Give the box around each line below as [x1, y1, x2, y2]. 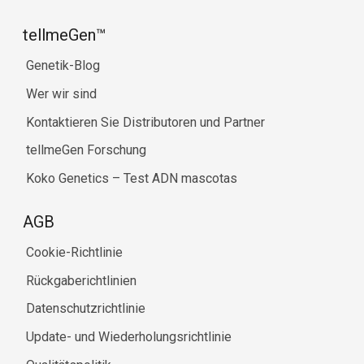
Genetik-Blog [26, 57, 100, 73]
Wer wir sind [26, 85, 97, 102]
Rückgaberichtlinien [26, 272, 136, 288]
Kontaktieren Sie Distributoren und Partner [26, 114, 265, 130]
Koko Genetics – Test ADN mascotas [26, 171, 237, 187]
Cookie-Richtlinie [26, 244, 123, 260]
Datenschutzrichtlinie [26, 301, 145, 317]
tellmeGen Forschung [26, 142, 146, 158]
